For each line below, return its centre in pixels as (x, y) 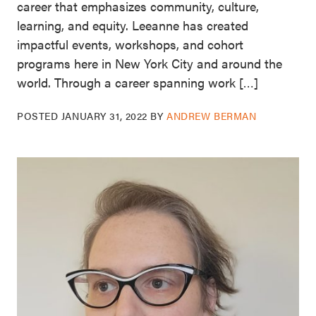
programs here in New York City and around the (150, 63)
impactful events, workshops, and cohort (130, 44)
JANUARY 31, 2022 (104, 115)
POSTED (39, 115)
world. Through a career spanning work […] (138, 82)
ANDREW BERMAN (212, 115)
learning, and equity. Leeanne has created (133, 25)
